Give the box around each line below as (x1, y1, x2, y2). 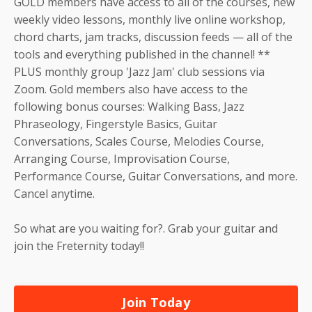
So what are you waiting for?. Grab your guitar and (14, 220, 278, 236)
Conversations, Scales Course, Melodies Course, (14, 133, 264, 149)
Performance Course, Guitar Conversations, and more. (14, 168, 297, 184)
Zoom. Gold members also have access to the (14, 81, 248, 97)
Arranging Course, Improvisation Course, (14, 150, 230, 166)
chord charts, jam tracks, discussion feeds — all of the (14, 29, 292, 45)
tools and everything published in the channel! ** (14, 46, 270, 62)
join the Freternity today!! (14, 237, 144, 253)
